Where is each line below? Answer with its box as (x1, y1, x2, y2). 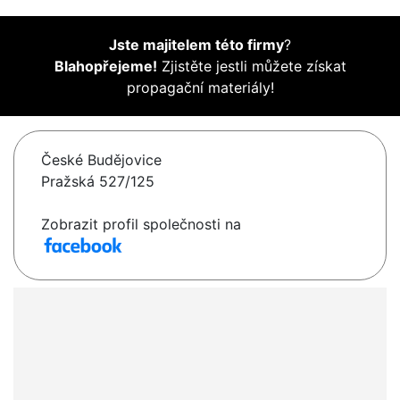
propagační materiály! (126, 79, 274, 97)
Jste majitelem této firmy (109, 36, 284, 54)
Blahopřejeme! (54, 57, 157, 76)
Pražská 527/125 (41, 172, 154, 191)
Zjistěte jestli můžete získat (156, 57, 346, 76)
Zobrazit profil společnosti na (41, 215, 241, 234)
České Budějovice (41, 151, 162, 170)
